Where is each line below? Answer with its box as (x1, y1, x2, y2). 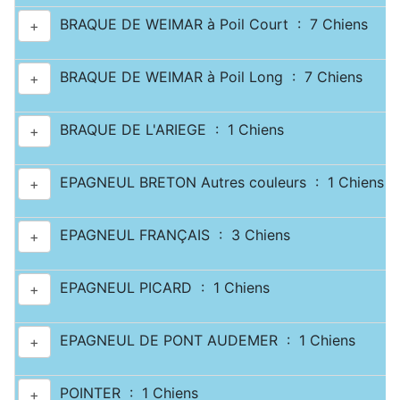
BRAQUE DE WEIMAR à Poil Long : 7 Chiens (51, 68, 362, 87)
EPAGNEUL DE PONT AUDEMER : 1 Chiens (51, 331, 355, 350)
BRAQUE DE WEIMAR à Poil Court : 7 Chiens (51, 15, 368, 34)
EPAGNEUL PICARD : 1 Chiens (51, 279, 270, 297)
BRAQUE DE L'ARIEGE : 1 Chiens (51, 121, 284, 139)
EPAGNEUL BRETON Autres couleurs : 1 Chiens (51, 173, 384, 192)
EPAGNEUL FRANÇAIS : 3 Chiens (51, 226, 290, 245)
